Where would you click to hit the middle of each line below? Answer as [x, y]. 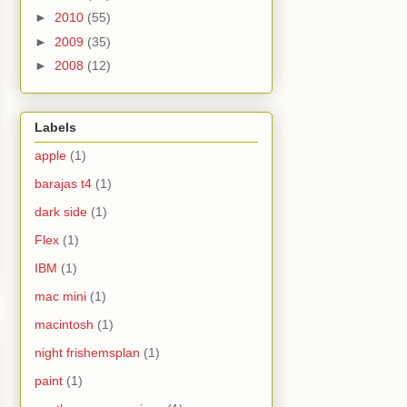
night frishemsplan [87, 353]
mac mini [60, 297]
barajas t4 [63, 184]
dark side [61, 212]
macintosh [64, 325]
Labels [55, 128]
